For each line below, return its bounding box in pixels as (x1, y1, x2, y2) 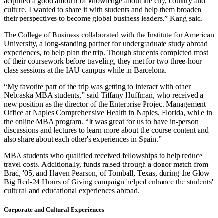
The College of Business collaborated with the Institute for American (4, 31, 214, 39)
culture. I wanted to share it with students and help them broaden (4, 5, 201, 14)
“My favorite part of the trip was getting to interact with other (4, 82, 191, 91)
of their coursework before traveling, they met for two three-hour (4, 57, 202, 66)
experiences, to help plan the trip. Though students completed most (4, 48, 208, 57)
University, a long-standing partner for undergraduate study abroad (4, 39, 208, 48)
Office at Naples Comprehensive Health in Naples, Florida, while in (4, 109, 212, 117)
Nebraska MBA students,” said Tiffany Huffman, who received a (4, 91, 203, 100)
